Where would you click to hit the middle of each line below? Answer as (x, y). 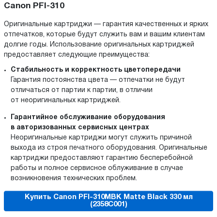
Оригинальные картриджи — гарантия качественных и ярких (106, 25)
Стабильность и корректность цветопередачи (96, 70)
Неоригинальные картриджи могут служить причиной (101, 138)
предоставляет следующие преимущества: (77, 55)
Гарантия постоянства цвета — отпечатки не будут (98, 80)
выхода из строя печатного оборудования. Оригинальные (109, 148)
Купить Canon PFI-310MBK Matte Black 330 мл (108, 197)
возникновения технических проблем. (74, 179)
